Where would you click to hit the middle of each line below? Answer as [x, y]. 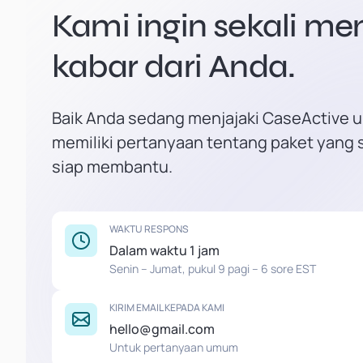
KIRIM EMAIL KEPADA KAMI [167, 307]
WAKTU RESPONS [149, 229]
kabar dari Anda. [174, 66]
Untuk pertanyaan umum [174, 347]
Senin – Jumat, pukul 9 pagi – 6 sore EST [213, 269]
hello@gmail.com [162, 329]
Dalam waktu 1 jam [164, 250]
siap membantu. [112, 167]
